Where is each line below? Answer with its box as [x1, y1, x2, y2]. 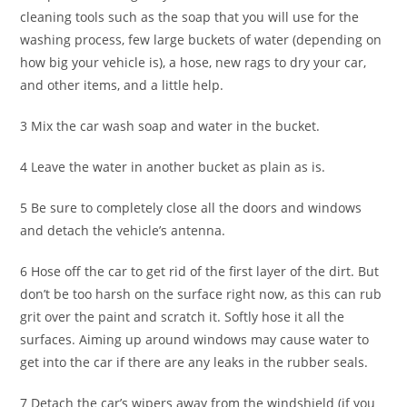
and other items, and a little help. [20, 75, 224, 94]
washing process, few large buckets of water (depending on [20, 30, 382, 48]
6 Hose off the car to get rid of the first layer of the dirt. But [20, 262, 380, 280]
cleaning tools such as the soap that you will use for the [20, 7, 360, 25]
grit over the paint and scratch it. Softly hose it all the [20, 307, 345, 325]
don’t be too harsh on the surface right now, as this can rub [20, 284, 382, 303]
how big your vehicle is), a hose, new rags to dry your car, [20, 53, 367, 71]
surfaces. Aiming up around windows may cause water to [20, 330, 370, 348]
